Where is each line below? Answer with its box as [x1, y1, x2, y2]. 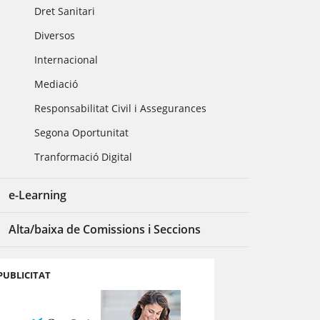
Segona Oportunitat [34, 126, 129, 139]
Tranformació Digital [34, 150, 133, 164]
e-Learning [9, 187, 67, 203]
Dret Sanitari [34, 4, 96, 18]
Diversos [34, 29, 76, 42]
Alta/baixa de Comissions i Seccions [9, 221, 201, 237]
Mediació [34, 77, 79, 91]
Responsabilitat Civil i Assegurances [34, 101, 207, 115]
